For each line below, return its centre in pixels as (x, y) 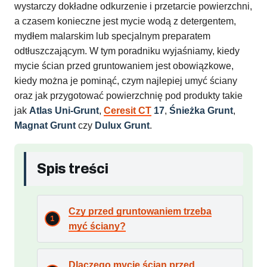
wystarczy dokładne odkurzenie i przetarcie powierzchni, (133, 7)
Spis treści (73, 169)
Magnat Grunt (45, 126)
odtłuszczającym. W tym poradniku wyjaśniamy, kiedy (127, 51)
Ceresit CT (128, 111)
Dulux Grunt (122, 126)
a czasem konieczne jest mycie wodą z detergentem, (125, 21)
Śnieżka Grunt (201, 111)
